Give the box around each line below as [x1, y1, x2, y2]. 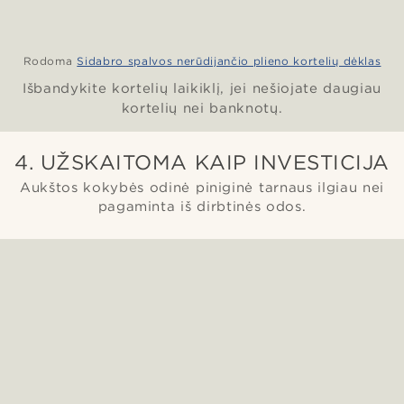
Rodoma [23, 53, 73, 68]
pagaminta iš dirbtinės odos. [97, 197, 307, 215]
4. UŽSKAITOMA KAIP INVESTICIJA [14, 149, 390, 174]
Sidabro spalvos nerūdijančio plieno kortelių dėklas [77, 53, 381, 68]
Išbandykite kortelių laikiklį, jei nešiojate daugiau [23, 79, 381, 96]
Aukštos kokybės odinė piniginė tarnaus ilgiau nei [19, 179, 385, 196]
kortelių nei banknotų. [121, 99, 283, 116]
